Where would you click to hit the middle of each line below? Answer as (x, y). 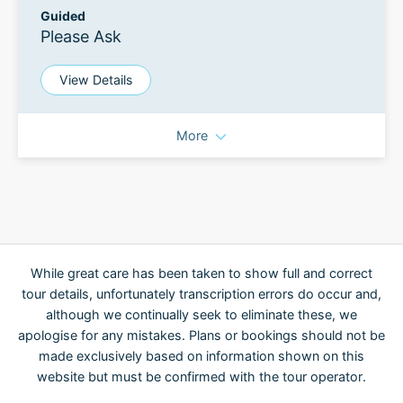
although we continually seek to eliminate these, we (201, 314)
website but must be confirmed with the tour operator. (201, 376)
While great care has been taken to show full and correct (201, 273)
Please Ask (81, 36)
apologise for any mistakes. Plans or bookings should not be (201, 335)
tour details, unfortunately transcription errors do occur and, (201, 294)
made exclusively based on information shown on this (201, 356)
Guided (63, 16)
